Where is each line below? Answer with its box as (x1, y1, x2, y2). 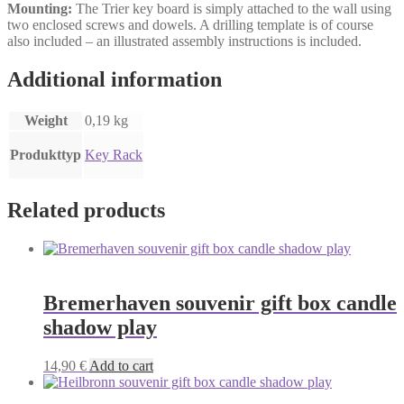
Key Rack (85, 146, 142, 162)
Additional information (7, 68, 222, 91)
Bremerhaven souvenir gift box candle (43, 290, 397, 315)
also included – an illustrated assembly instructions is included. (7, 33, 362, 50)
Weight (23, 112, 68, 128)
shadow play (43, 315, 157, 339)
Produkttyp (10, 146, 81, 162)
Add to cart (89, 357, 153, 373)
